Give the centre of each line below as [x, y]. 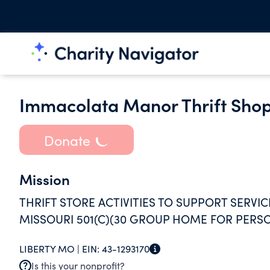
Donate [67, 140]
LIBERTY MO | [51, 249]
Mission [45, 179]
